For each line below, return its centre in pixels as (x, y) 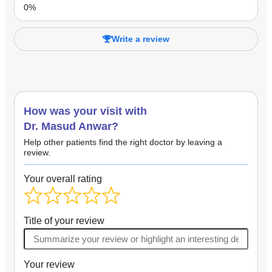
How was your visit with (85, 111)
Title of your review (64, 220)
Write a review (140, 39)
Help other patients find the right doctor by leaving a (123, 142)
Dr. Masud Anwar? (71, 126)
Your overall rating (63, 178)
